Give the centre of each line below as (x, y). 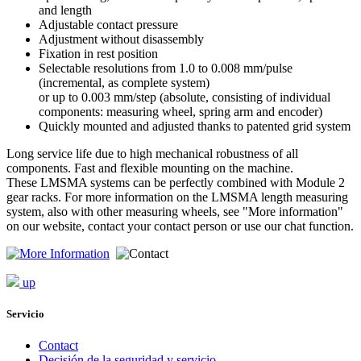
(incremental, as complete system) (124, 82)
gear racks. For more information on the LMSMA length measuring (177, 197)
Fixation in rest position (98, 53)
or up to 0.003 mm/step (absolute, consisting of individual (185, 97)
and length (65, 10)
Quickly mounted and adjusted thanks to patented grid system (195, 126)
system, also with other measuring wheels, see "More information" (175, 211)
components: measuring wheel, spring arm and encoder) (180, 111)
